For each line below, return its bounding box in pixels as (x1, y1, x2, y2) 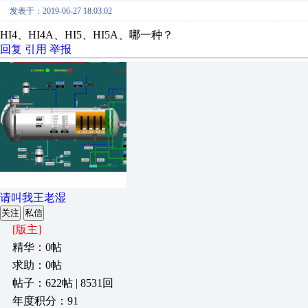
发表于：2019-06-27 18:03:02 (10, 6, 112, 16)
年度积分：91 (12, 295, 78, 307)
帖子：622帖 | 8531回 (12, 277, 113, 289)
